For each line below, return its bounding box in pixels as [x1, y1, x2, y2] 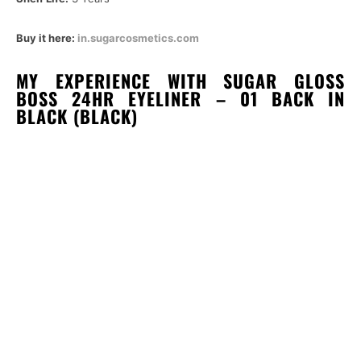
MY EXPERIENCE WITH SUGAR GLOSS [16, 68, 345, 94]
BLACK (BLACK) [16, 103, 138, 130]
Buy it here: [16, 31, 77, 45]
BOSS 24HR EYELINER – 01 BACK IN [16, 85, 345, 112]
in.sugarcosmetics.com [77, 31, 199, 45]
